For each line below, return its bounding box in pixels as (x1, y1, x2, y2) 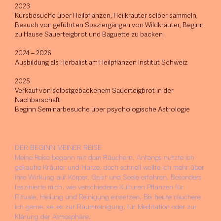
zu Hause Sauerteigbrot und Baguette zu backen (15, 30, 163, 39)
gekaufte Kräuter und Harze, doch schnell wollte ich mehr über (15, 163, 205, 172)
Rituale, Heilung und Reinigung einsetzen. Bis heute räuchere (15, 192, 201, 201)
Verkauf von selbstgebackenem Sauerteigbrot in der (15, 86, 174, 95)
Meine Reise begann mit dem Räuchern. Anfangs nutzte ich (15, 153, 195, 162)
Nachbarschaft (15, 95, 61, 105)
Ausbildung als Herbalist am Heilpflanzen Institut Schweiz (15, 58, 188, 67)
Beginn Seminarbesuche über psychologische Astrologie (15, 105, 190, 114)
